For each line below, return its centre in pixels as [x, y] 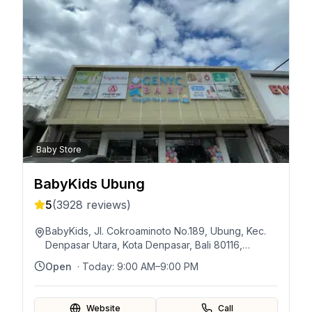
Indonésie [68, 259]
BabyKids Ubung [89, 184]
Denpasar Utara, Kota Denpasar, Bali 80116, [144, 245]
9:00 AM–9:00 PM [158, 266]
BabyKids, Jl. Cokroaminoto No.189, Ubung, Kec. [156, 231]
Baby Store [59, 149]
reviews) [107, 205]
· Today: [97, 266]
